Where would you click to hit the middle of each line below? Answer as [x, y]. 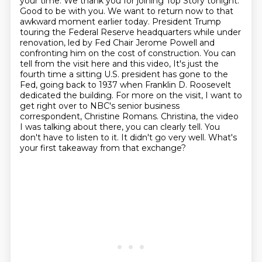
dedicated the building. [68, 95]
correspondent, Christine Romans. [90, 116]
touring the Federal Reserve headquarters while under [130, 32]
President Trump [186, 22]
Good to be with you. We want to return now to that [126, 11]
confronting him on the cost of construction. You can [127, 53]
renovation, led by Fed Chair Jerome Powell [109, 43]
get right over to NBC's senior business [99, 106]
